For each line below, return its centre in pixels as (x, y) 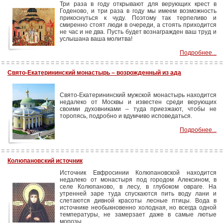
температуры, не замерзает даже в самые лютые (138, 215)
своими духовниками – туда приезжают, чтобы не (138, 109)
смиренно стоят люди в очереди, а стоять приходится (138, 25)
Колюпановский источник (45, 161)
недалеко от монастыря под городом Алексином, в (138, 180)
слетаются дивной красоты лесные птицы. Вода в (138, 201)
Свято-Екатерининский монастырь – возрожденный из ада (94, 73)
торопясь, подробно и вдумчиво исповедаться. (126, 116)
